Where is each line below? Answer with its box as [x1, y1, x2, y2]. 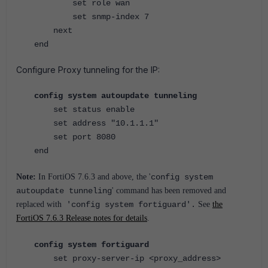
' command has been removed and [112, 186, 226, 195]
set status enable [34, 105, 135, 114]
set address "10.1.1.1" [34, 118, 159, 128]
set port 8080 [34, 132, 115, 142]
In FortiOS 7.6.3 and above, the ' [36, 172, 151, 181]
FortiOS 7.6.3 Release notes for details [16, 214, 147, 223]
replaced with [16, 200, 62, 209]
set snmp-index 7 [34, 12, 149, 22]
